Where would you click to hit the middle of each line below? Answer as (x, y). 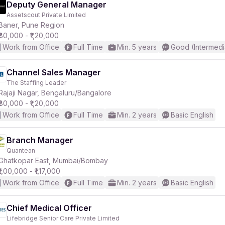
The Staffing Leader (36, 83)
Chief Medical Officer (49, 208)
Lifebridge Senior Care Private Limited (63, 218)
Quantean (21, 150)
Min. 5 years (137, 47)
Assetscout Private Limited (46, 15)
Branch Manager (40, 140)
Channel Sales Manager (54, 72)
